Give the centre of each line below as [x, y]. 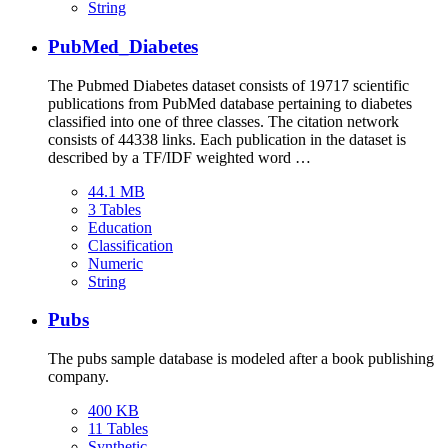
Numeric [115, 263]
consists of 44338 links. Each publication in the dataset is [227, 139]
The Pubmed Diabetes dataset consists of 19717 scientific [228, 85]
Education [120, 227]
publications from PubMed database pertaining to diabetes [230, 103]
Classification [130, 245]
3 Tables [114, 209]
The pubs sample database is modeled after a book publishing [241, 358]
